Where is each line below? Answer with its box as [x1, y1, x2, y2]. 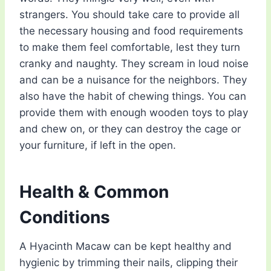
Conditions [19, 207, 110, 228]
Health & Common [19, 181, 169, 203]
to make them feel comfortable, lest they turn [19, 41, 240, 54]
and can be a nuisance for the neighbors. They [19, 74, 247, 87]
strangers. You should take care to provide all [19, 8, 240, 21]
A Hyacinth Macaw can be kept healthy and [19, 240, 232, 253]
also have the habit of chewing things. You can [19, 90, 246, 103]
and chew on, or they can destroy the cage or [19, 123, 241, 135]
